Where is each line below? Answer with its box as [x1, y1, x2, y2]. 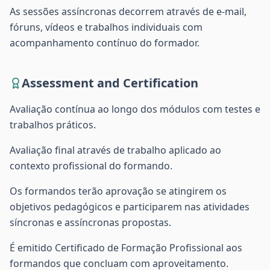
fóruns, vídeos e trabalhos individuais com [10, 20, 202, 34]
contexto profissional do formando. [10, 159, 172, 172]
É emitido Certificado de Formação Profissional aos [10, 241, 242, 254]
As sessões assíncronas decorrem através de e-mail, [10, 5, 246, 18]
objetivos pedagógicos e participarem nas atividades [10, 200, 250, 213]
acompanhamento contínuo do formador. [10, 36, 199, 49]
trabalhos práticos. [10, 118, 96, 131]
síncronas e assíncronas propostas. [10, 216, 171, 229]
